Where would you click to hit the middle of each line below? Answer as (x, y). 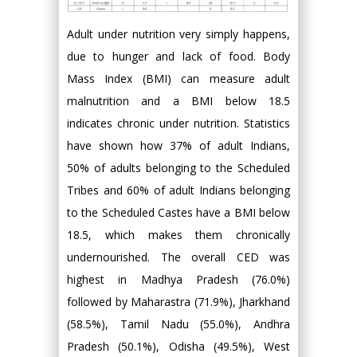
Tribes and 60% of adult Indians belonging (178, 190)
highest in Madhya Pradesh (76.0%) (178, 280)
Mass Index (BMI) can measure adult (178, 79)
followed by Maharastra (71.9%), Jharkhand (178, 302)
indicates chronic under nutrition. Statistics (178, 124)
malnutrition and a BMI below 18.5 (178, 101)
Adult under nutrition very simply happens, (178, 34)
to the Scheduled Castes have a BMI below (178, 213)
